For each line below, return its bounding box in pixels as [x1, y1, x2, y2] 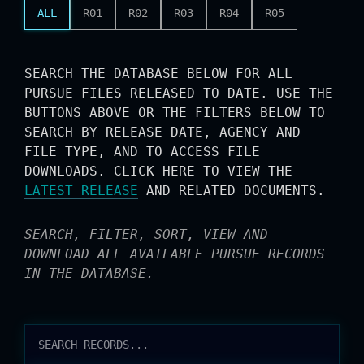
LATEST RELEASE [24, 183, 138, 198]
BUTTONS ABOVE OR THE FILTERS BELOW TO [24, 105, 325, 120]
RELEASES [24, 323, 170, 360]
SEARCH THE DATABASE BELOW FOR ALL [24, 66, 292, 81]
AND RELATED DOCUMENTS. [138, 183, 325, 198]
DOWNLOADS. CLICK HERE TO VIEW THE [24, 163, 292, 179]
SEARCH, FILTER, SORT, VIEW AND [24, 227, 268, 242]
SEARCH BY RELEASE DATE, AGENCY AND [24, 124, 301, 140]
